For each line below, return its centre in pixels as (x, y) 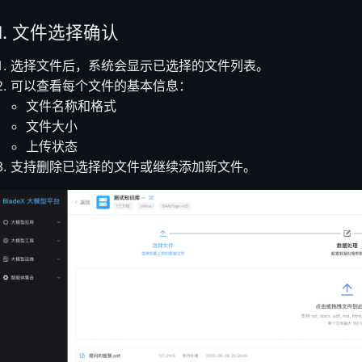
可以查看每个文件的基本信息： (101, 86)
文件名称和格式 (72, 106)
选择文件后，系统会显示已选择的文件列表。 (140, 66)
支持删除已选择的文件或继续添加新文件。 (134, 167)
